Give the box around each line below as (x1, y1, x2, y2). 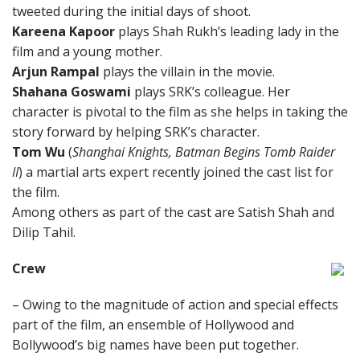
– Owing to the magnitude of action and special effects (12, 296, 338, 313)
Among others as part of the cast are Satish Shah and (12, 203, 334, 221)
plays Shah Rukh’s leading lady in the (115, 22, 339, 40)
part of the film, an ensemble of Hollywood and (12, 316, 294, 333)
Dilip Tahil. (12, 223, 76, 241)
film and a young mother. (12, 43, 162, 60)
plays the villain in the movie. (100, 63, 275, 80)
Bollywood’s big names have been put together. (12, 336, 299, 354)
